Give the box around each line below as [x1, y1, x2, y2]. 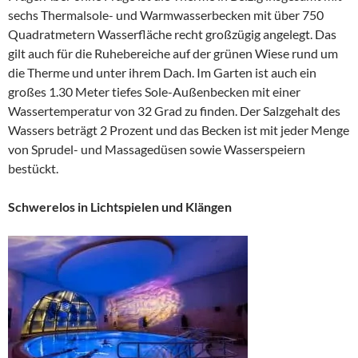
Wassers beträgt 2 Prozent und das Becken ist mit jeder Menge [8, 122, 349, 138]
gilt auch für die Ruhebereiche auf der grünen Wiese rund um [8, 46, 338, 62]
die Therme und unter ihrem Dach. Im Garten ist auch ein [8, 65, 316, 81]
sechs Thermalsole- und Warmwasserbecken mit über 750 [8, 7, 324, 23]
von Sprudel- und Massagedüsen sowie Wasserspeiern [8, 141, 305, 157]
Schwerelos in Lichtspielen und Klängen [8, 199, 232, 215]
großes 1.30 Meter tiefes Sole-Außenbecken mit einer [8, 84, 300, 100]
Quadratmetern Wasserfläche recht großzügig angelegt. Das [8, 26, 336, 42]
